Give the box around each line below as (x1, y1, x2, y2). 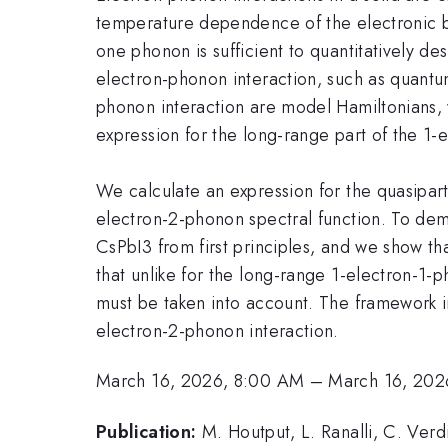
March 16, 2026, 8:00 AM (96, 368, 305, 395)
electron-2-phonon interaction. (96, 317, 339, 344)
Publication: (96, 418, 197, 445)
